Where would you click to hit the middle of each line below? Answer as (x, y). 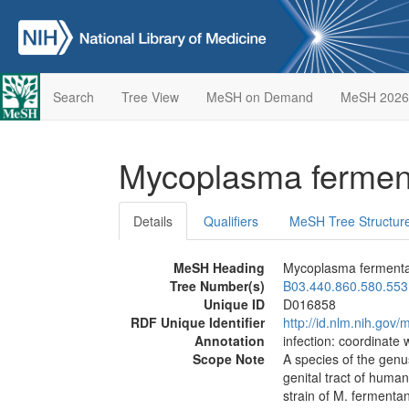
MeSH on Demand (259, 97)
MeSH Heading (219, 267)
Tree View (150, 97)
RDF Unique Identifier (198, 322)
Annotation (230, 341)
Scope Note (229, 359)
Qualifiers (231, 221)
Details (153, 221)
